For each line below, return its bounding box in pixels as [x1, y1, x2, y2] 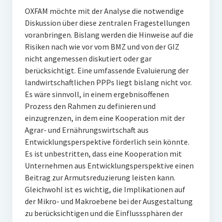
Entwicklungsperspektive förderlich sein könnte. [24, 137, 189, 147]
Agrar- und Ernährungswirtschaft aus [24, 125, 149, 135]
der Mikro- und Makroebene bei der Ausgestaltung [24, 196, 193, 206]
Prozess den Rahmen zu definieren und [24, 101, 156, 111]
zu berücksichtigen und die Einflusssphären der [24, 208, 183, 218]
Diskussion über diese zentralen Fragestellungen [24, 18, 190, 28]
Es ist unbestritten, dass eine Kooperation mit [24, 149, 182, 159]
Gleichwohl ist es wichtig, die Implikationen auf [24, 184, 185, 194]
